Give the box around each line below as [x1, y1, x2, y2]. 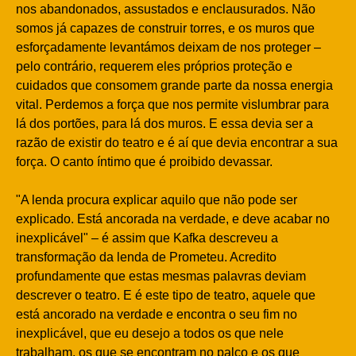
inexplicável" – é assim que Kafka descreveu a [16, 230, 278, 245]
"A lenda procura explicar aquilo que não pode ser [16, 192, 297, 207]
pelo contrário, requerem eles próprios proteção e [16, 59, 292, 73]
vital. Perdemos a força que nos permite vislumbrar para [16, 97, 329, 111]
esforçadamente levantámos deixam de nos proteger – [16, 40, 321, 54]
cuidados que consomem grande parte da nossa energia [16, 78, 333, 92]
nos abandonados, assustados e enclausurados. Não [16, 2, 315, 16]
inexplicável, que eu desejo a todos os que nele [16, 326, 284, 340]
